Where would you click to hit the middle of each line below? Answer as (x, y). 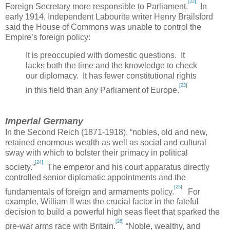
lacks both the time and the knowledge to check (111, 66)
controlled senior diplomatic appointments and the (95, 177)
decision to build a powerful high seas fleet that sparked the (112, 212)
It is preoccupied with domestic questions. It (105, 55)
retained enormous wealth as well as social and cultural (106, 142)
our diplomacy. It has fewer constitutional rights (111, 76)
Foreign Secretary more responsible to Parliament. (97, 6)
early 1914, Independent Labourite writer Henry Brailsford (109, 16)
